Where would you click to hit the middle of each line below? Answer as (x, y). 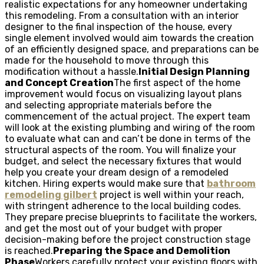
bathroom (231, 183)
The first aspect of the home (177, 82)
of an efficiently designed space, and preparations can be (132, 49)
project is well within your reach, (171, 194)
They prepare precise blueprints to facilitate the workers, (131, 217)
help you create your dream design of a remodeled (117, 172)
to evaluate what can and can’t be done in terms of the (128, 138)
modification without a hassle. (72, 71)
